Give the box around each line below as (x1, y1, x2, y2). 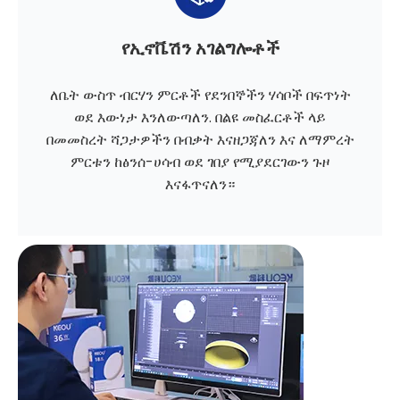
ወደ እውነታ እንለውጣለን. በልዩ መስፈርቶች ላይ (74, 107, 326, 129)
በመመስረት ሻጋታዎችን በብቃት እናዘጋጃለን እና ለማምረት (46, 129, 354, 151)
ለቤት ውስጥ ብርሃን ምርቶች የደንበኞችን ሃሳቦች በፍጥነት (49, 85, 351, 106)
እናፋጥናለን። (165, 174, 235, 196)
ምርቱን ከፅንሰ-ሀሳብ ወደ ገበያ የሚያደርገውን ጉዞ (71, 152, 329, 173)
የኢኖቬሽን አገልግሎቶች (121, 36, 279, 62)
